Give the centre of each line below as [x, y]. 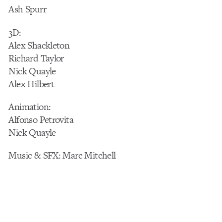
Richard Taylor [36, 58]
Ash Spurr [27, 9]
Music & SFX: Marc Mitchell [62, 155]
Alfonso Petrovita [41, 119]
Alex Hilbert [31, 84]
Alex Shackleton [39, 45]
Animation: [30, 107]
